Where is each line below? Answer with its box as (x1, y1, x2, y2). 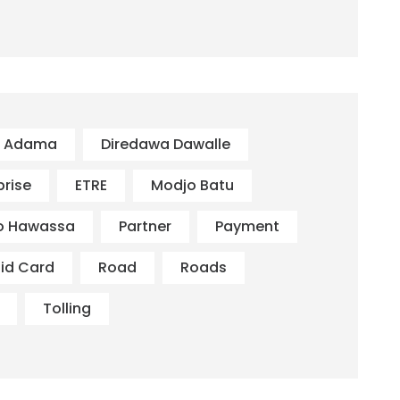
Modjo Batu (151, 175, 235, 196)
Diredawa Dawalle (101, 134, 231, 155)
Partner (119, 216, 172, 237)
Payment (215, 216, 280, 237)
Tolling (43, 298, 92, 320)
